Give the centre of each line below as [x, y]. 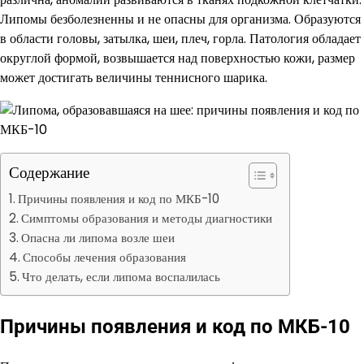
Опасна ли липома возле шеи [98, 238]
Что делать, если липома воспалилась [121, 277]
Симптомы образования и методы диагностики [147, 218]
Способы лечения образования [105, 257]
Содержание [49, 173]
